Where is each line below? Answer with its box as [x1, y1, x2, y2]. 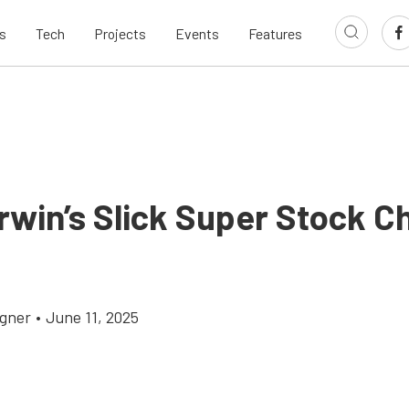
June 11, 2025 [46, 307, 139, 327]
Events [175, 24, 219, 42]
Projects [94, 24, 146, 42]
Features [248, 24, 302, 42]
